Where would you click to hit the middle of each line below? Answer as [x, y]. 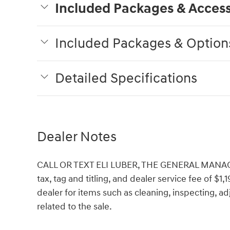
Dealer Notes [77, 137]
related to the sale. [74, 207]
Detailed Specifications [126, 79]
